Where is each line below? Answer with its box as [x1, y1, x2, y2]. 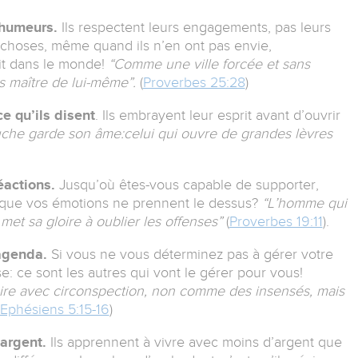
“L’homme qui [261, 195, 347, 212]
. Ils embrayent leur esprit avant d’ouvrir [94, 107, 340, 124]
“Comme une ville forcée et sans [108, 56, 310, 73]
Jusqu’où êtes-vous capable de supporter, [58, 177, 319, 193]
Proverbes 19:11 [229, 213, 323, 230]
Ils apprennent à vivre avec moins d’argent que [50, 334, 342, 351]
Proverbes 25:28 [142, 74, 245, 91]
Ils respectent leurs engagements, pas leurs [61, 19, 331, 36]
